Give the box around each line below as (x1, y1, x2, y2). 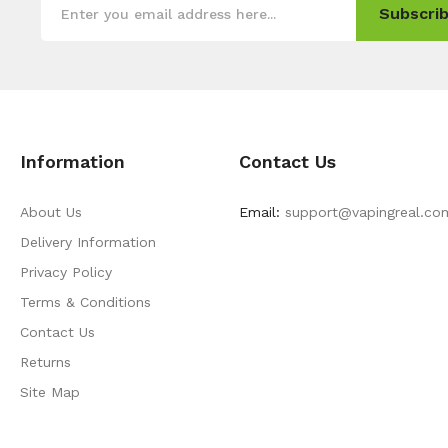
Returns (20, 354, 71, 371)
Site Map (20, 384, 80, 401)
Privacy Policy (20, 264, 112, 281)
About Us (20, 204, 82, 221)
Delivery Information (20, 234, 156, 251)
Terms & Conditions (20, 294, 151, 311)
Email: (239, 204, 280, 221)
